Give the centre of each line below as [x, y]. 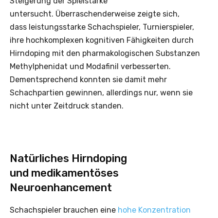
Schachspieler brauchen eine [64, 210]
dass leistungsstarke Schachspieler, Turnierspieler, [102, 27]
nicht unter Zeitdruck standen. [67, 106]
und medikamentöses [64, 173]
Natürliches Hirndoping [68, 158]
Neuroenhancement [61, 187]
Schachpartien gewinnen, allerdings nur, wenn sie [101, 92]
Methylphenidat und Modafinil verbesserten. [90, 66]
